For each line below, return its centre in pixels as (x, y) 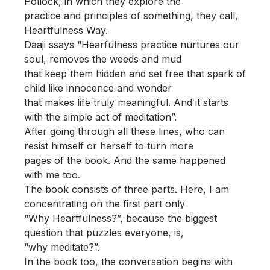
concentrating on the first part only (105, 204)
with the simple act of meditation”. (100, 117)
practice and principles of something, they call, (131, 16)
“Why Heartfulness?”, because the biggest (121, 218)
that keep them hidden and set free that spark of (135, 74)
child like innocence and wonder (98, 88)
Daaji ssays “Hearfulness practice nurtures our (132, 45)
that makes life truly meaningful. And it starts (126, 102)
